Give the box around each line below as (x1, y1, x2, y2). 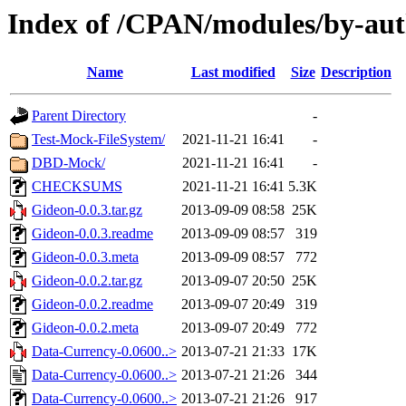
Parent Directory (32, 108, 126, 124)
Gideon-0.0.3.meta (32, 249, 139, 266)
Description (321, 64, 391, 81)
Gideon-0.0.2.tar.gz (32, 273, 142, 289)
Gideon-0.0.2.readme (32, 296, 153, 313)
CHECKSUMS (32, 179, 122, 195)
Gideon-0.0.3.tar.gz (32, 202, 142, 218)
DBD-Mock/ (32, 155, 105, 171)
